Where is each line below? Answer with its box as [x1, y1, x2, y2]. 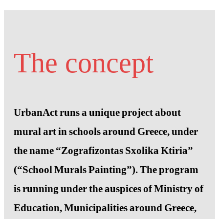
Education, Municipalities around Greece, [14, 202, 197, 214]
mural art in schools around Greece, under [14, 126, 198, 138]
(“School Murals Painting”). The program [14, 164, 198, 176]
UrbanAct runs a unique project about [14, 107, 181, 119]
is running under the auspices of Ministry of [14, 183, 203, 195]
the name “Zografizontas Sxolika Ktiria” [14, 145, 193, 157]
